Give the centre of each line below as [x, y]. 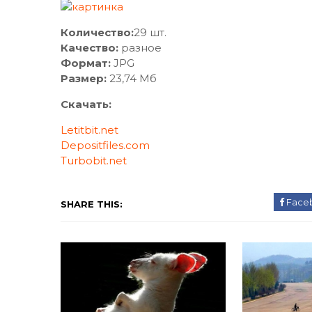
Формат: [86, 63]
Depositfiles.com [105, 145]
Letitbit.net [89, 130]
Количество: [97, 32]
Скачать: [86, 104]
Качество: [89, 48]
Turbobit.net [94, 161]
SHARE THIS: [92, 204]
